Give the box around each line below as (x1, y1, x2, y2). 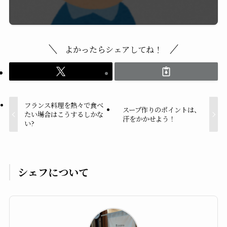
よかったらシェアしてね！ (65, 43, 162, 56)
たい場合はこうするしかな (24, 109, 104, 120)
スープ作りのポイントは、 (122, 105, 201, 115)
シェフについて (18, 165, 89, 180)
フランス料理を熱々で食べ (24, 100, 104, 110)
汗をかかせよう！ (122, 114, 175, 124)
